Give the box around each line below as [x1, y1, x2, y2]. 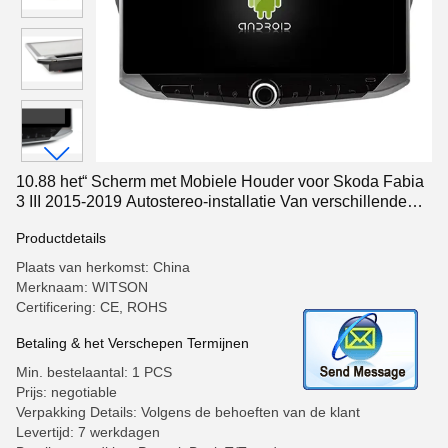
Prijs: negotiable [16, 384, 117, 400]
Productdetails [16, 230, 106, 246]
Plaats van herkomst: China [16, 259, 190, 275]
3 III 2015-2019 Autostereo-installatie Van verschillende [16, 193, 407, 210]
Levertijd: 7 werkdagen [16, 424, 160, 440]
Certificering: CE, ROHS [16, 299, 167, 315]
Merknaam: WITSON [16, 279, 148, 295]
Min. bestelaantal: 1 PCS [16, 364, 172, 380]
